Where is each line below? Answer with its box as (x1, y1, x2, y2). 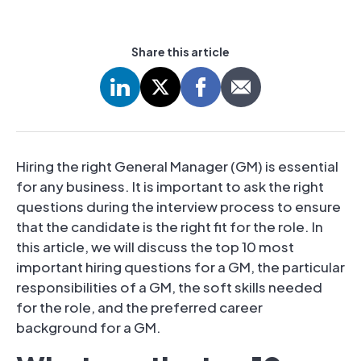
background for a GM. (16, 317, 161, 336)
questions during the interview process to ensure (16, 197, 341, 215)
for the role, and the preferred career (16, 297, 263, 316)
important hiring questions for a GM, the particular (16, 257, 345, 276)
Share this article (131, 44, 230, 59)
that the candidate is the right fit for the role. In (16, 217, 323, 235)
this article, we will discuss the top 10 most (16, 237, 294, 255)
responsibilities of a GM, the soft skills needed (16, 277, 322, 296)
